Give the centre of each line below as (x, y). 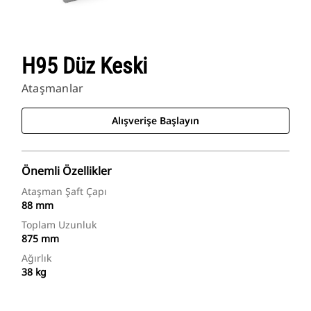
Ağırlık (36, 258)
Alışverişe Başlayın (155, 121)
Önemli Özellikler (67, 171)
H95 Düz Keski (84, 66)
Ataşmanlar (53, 89)
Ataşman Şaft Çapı (64, 192)
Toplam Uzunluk (59, 225)
